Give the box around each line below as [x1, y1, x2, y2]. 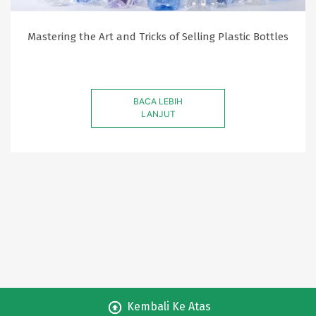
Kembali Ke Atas [123, 300, 211, 314]
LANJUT [140, 108, 176, 119]
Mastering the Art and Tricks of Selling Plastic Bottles [28, 30, 288, 43]
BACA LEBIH [133, 95, 183, 107]
